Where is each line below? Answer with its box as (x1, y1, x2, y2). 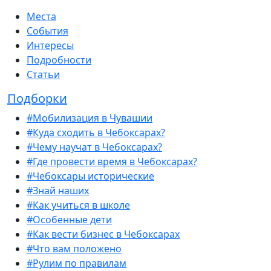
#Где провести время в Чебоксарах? (27, 155, 197, 169)
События (27, 24, 68, 38)
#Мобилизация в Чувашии (27, 111, 152, 125)
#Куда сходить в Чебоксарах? (27, 126, 165, 140)
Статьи (27, 68, 60, 82)
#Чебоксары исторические (27, 169, 154, 183)
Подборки (7, 90, 67, 107)
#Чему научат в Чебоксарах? (27, 140, 162, 154)
